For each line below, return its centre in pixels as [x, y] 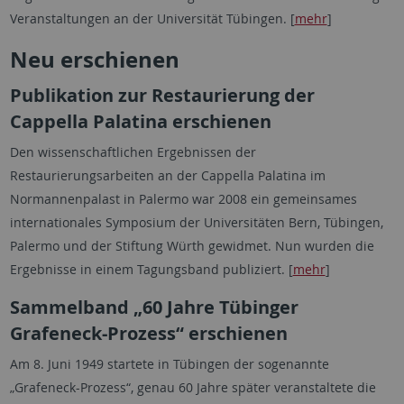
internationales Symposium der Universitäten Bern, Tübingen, [196, 222]
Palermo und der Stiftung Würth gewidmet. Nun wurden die [192, 246]
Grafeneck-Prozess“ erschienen [148, 333]
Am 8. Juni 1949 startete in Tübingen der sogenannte [169, 364]
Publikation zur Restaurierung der [162, 95]
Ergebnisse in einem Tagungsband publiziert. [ [151, 269]
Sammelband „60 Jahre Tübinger [154, 307]
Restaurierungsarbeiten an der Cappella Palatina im [167, 175]
